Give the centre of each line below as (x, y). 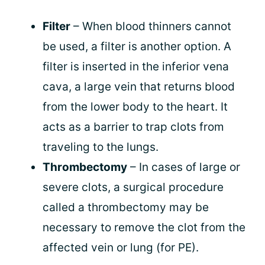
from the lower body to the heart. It (135, 107)
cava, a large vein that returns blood (139, 87)
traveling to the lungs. (101, 147)
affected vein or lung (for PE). (121, 248)
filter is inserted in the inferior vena (136, 67)
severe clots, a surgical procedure (133, 187)
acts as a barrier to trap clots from (133, 127)
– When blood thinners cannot (151, 26)
